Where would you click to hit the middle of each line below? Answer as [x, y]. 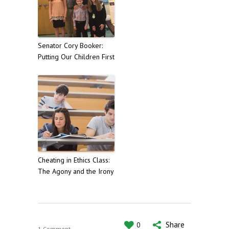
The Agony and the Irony [76, 171]
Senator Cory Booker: [70, 45]
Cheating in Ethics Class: [74, 160]
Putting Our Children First [76, 57]
